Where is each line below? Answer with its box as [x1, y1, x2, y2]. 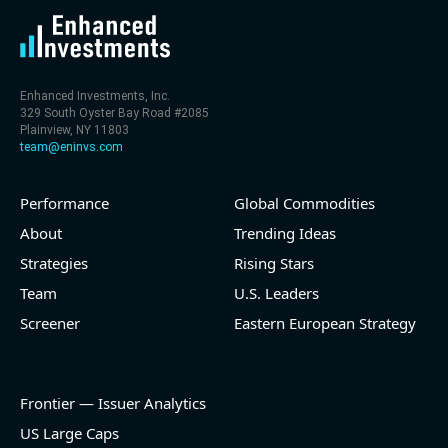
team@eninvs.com [20, 140, 123, 155]
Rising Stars [234, 253, 314, 274]
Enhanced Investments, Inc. [20, 89, 170, 104]
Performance [20, 193, 109, 214]
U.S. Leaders [234, 283, 319, 304]
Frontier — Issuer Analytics [20, 393, 206, 414]
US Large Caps [20, 423, 119, 444]
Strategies [20, 253, 88, 274]
